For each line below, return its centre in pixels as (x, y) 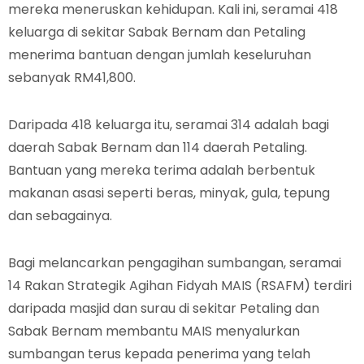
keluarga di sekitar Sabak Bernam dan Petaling (157, 32)
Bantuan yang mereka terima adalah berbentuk (162, 170)
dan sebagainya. (60, 216)
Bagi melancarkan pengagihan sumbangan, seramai (175, 263)
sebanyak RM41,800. (72, 78)
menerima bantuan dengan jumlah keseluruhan (160, 55)
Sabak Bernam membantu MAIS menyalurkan (154, 331)
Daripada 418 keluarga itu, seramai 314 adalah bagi (169, 125)
